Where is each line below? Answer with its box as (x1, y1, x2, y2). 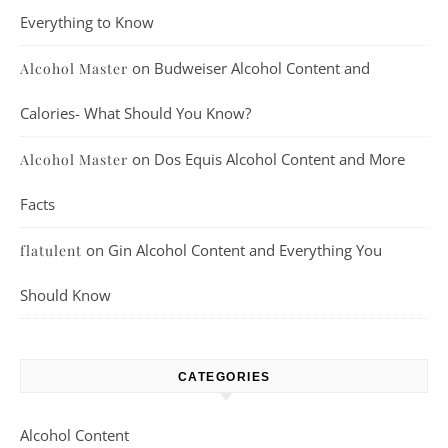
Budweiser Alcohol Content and (154, 58, 370, 78)
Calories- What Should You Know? (20, 103, 251, 123)
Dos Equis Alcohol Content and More (154, 149, 405, 169)
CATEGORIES (177, 370, 271, 384)
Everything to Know (20, 12, 154, 32)
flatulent (20, 241, 82, 260)
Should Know (20, 285, 111, 305)
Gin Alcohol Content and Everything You (108, 240, 382, 260)
